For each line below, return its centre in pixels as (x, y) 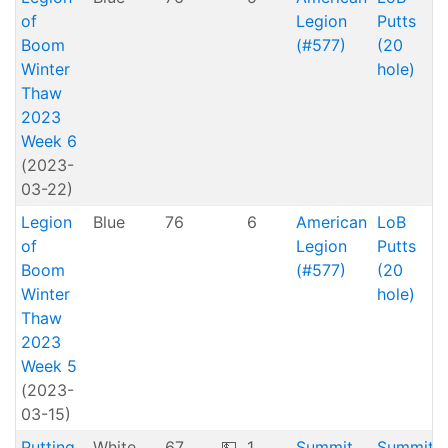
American (331, 222)
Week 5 (48, 366)
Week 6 (48, 141)
